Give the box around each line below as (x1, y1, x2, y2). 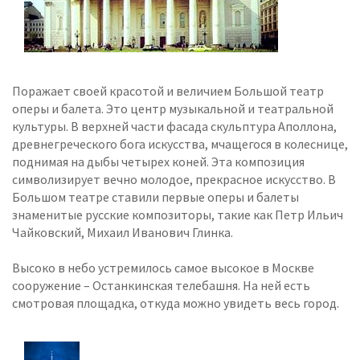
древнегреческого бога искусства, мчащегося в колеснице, (12, 136, 348, 153)
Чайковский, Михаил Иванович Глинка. (12, 224, 233, 241)
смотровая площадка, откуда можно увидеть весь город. (12, 295, 339, 312)
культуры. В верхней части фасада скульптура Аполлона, (12, 118, 337, 135)
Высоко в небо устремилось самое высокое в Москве (12, 260, 314, 276)
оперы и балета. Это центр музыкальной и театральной (12, 100, 333, 117)
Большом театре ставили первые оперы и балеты (12, 189, 299, 206)
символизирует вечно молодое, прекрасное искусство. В (12, 171, 336, 188)
